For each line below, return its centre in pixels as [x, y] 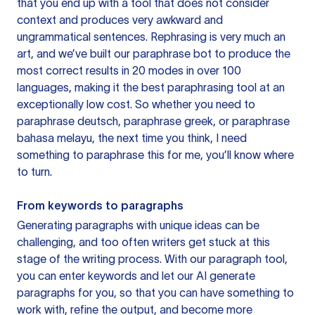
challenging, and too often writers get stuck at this [143, 242]
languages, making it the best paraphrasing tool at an [151, 87]
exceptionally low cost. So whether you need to [136, 104]
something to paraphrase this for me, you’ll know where [155, 155]
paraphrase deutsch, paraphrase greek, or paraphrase [153, 121]
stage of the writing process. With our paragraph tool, [152, 259]
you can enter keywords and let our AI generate [136, 276]
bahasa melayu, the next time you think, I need [132, 138]
